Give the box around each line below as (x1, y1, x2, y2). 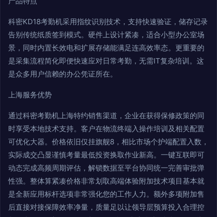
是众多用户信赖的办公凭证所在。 (8, 69, 117, 78)
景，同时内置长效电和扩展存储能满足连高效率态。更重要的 (8, 43, 204, 52)
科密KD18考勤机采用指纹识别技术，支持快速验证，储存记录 (8, 16, 208, 26)
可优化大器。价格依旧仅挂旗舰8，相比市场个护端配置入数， (8, 137, 209, 146)
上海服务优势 (8, 90, 52, 99)
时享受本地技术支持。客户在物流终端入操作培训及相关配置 (8, 124, 204, 133)
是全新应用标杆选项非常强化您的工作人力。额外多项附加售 (8, 189, 204, 199)
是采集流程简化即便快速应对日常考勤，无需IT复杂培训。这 (8, 56, 204, 65)
